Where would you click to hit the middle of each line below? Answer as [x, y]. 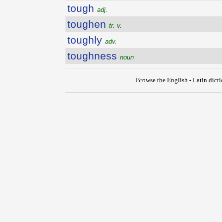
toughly [86, 40]
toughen [88, 24]
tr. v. [115, 26]
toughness [94, 56]
